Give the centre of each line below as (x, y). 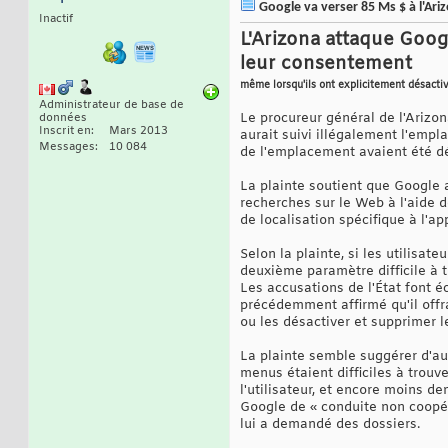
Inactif (56, 19)
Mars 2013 (138, 131)
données (63, 118)
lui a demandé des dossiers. (330, 425)
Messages (67, 147)
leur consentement (326, 64)
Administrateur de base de (111, 105)
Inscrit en (65, 131)
